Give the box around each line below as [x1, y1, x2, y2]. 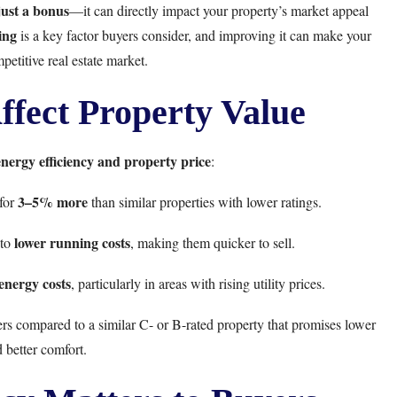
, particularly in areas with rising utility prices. [71, 274, 325, 292]
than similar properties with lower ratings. [87, 192, 322, 211]
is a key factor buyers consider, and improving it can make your [17, 26, 371, 44]
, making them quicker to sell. [129, 233, 295, 252]
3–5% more [17, 191, 88, 212]
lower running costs [13, 232, 130, 253]
